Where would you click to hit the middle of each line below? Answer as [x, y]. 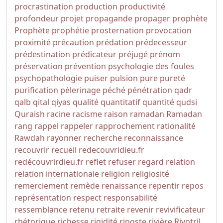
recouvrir [32, 150]
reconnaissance [154, 138]
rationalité [176, 126]
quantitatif [120, 102]
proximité [33, 42]
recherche [103, 138]
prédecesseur [161, 42]
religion [115, 174]
